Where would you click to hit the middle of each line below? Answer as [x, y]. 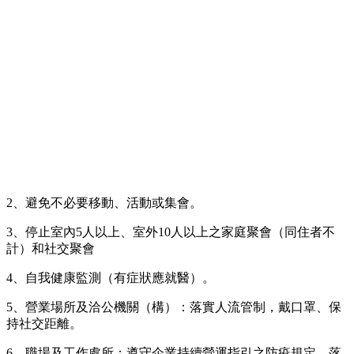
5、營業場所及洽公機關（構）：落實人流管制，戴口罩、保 [174, 307]
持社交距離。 [44, 323]
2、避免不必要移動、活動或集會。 [104, 202]
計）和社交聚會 [51, 248]
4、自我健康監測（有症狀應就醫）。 [111, 277]
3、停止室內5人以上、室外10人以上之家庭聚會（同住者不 [171, 232]
